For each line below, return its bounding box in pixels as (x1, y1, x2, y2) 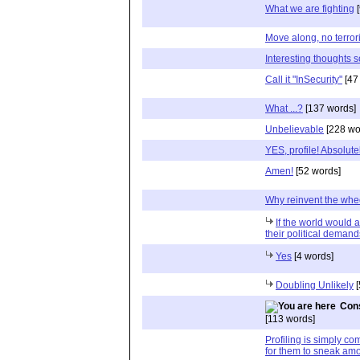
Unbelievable (265, 123, 324, 135)
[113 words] (265, 313, 315, 325)
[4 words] (292, 250, 333, 262)
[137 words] (303, 102, 356, 114)
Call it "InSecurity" (265, 73, 342, 85)
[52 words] (293, 165, 341, 177)
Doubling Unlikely (276, 279, 354, 291)
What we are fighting (265, 2, 354, 14)
